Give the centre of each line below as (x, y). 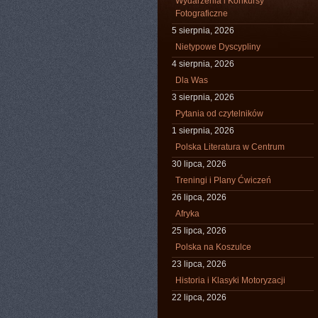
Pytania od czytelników (219, 114)
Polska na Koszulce (213, 247)
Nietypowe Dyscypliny (218, 47)
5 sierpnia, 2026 (203, 31)
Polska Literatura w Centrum (230, 147)
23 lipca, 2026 (199, 264)
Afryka (187, 214)
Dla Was (192, 80)
